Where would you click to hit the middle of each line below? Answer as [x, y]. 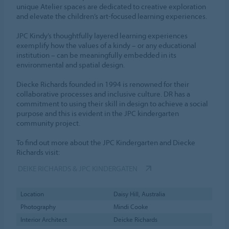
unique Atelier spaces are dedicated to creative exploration [111, 7]
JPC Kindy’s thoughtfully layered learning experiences [102, 36]
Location [32, 194]
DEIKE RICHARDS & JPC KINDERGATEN [78, 169]
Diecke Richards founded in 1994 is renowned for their [103, 84]
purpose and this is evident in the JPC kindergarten [98, 113]
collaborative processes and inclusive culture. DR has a [104, 94]
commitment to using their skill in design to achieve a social [112, 104]
